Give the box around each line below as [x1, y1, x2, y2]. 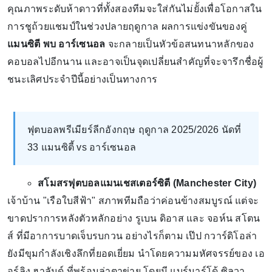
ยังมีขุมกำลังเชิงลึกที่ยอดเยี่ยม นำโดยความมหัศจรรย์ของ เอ [7, 248, 265, 259]
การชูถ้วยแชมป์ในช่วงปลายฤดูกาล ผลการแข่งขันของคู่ [7, 21, 247, 32]
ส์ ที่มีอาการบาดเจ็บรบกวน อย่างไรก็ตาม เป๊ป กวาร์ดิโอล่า [7, 230, 257, 241]
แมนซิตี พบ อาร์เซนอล [7, 38, 108, 49]
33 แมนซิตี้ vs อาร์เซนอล [27, 141, 136, 152]
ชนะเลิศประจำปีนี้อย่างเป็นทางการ [7, 73, 158, 84]
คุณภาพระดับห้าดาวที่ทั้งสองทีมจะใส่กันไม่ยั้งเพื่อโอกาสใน [7, 3, 262, 14]
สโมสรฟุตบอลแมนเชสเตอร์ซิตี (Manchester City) [38, 177, 256, 188]
